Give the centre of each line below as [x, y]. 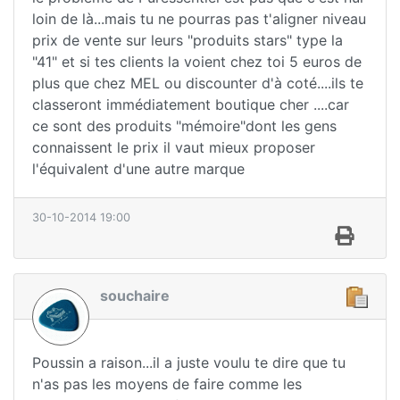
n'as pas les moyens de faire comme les [167, 383]
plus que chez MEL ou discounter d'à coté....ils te [198, 83]
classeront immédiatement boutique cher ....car [191, 104]
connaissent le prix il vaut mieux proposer [174, 147]
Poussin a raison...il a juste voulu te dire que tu [189, 362]
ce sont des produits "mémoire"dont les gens [184, 125]
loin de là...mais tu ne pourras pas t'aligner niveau [199, 18]
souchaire [135, 295]
